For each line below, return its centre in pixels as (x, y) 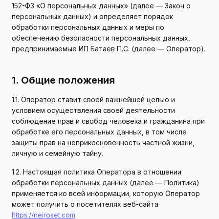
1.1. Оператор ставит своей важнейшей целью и (93, 99)
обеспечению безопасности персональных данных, (101, 38)
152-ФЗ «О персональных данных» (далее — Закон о (101, 6)
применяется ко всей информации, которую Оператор (106, 193)
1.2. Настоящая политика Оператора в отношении (97, 172)
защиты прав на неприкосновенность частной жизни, (103, 142)
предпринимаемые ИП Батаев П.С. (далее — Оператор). (109, 49)
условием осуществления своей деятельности (93, 110)
